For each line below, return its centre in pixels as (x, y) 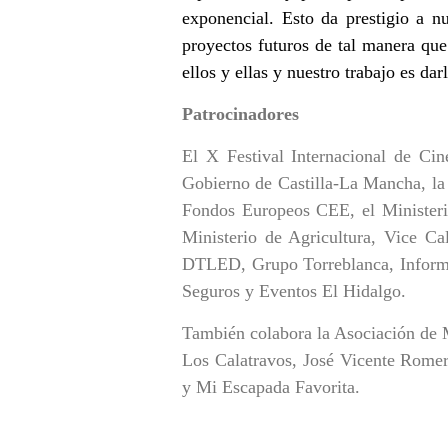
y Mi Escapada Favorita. (271, 386)
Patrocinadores (240, 113)
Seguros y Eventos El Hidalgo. (294, 290)
